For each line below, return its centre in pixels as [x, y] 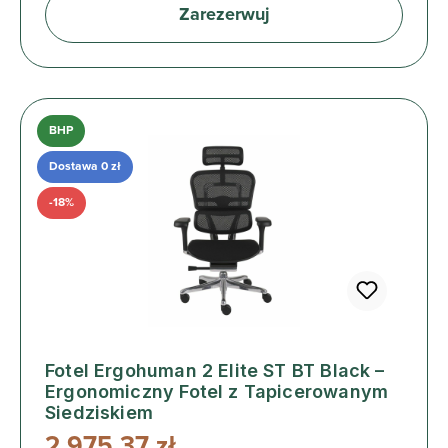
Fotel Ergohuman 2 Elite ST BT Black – [215, 370]
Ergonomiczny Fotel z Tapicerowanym [217, 391]
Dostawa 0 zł [85, 166]
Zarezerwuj [224, 14]
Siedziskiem [99, 412]
